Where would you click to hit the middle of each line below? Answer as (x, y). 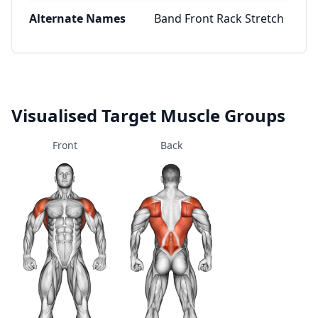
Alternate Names (77, 18)
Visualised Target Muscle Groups (148, 115)
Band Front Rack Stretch (219, 18)
